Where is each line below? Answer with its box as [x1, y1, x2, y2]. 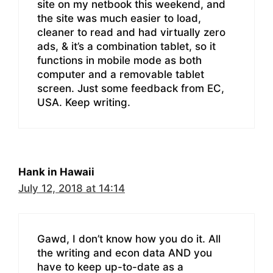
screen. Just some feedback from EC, [37, 82, 224, 95]
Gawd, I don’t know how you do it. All [37, 232, 221, 245]
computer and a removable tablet [37, 68, 204, 81]
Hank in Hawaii [18, 166, 94, 179]
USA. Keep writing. [37, 96, 130, 109]
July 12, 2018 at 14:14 [18, 182, 125, 195]
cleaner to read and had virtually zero [37, 26, 225, 39]
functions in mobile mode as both [37, 54, 202, 67]
